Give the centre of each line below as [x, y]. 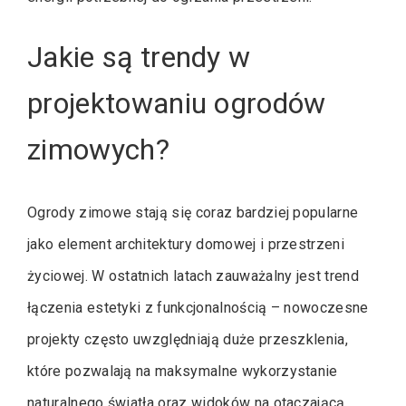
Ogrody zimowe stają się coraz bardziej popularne [193, 212]
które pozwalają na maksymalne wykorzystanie [183, 371]
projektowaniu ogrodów [177, 103]
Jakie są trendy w [139, 57]
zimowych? [98, 149]
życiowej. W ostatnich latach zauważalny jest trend [193, 275]
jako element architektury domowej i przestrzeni [186, 244]
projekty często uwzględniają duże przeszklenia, [188, 339]
